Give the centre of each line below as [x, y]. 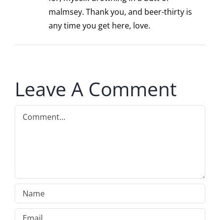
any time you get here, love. [99, 26]
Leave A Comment [96, 89]
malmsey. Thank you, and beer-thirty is [120, 12]
